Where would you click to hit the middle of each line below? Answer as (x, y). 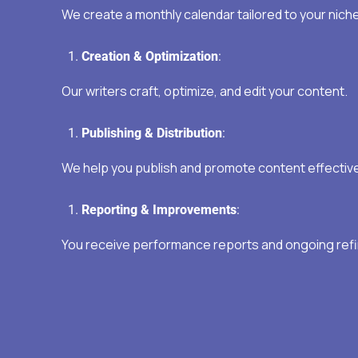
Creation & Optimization (150, 57)
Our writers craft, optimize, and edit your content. (205, 91)
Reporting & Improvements (159, 210)
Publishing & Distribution (152, 133)
